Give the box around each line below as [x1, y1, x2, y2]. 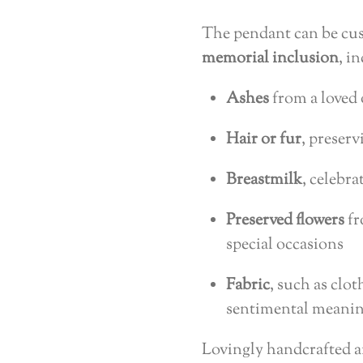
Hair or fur [226, 127, 301, 152]
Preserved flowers [226, 208, 344, 233]
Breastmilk [226, 168, 302, 192]
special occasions [226, 233, 344, 257]
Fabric [226, 273, 270, 297]
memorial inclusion [202, 46, 339, 70]
